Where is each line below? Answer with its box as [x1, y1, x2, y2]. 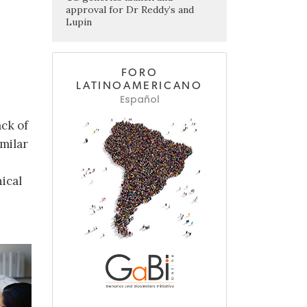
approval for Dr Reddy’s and [66, 3, 194, 16]
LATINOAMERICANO [76, 80, 203, 92]
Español [119, 93, 160, 107]
